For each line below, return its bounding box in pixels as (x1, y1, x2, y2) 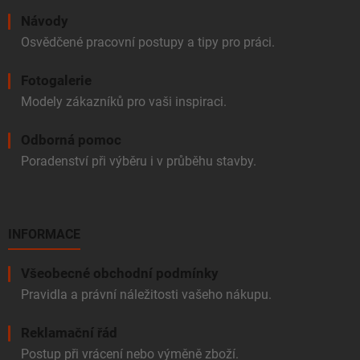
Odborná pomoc (21, 132, 121, 149)
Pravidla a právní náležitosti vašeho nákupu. (21, 287, 272, 303)
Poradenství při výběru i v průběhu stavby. (21, 153, 256, 170)
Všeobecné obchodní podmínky (21, 265, 219, 282)
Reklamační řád (21, 325, 117, 342)
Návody (21, 13, 68, 30)
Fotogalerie (21, 72, 92, 89)
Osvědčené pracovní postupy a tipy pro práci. (21, 35, 275, 51)
